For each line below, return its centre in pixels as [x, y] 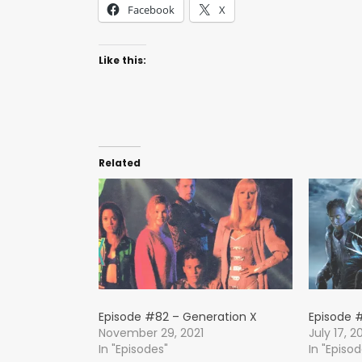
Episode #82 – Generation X [178, 316]
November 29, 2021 [151, 333]
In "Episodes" [133, 349]
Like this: [122, 60]
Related [120, 162]
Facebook [151, 9]
